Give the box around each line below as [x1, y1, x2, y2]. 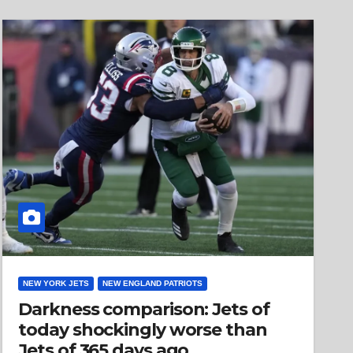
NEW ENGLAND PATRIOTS [102, 279, 203, 288]
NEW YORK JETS [23, 279, 90, 288]
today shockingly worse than [18, 319, 267, 340]
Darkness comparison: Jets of [18, 299, 269, 320]
